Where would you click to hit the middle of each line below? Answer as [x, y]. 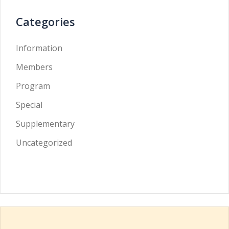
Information [39, 48]
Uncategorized [44, 143]
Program [33, 86]
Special [29, 105]
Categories [45, 21]
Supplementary [45, 124]
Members [34, 67]
